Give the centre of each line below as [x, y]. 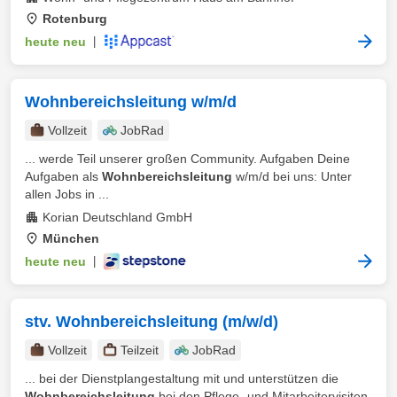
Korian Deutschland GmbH [117, 217]
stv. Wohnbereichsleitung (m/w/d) [152, 322]
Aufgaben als [63, 176]
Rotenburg [75, 19]
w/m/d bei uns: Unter [292, 176]
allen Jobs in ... [67, 194]
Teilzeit [140, 350]
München [71, 238]
